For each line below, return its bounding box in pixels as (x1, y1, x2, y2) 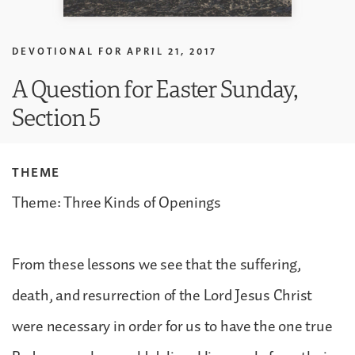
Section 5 (12, 100, 100, 133)
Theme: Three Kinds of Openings (12, 189, 224, 216)
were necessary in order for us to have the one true (12, 313, 333, 339)
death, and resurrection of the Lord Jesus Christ (12, 282, 313, 308)
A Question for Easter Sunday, (12, 71, 298, 105)
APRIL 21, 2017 (127, 44, 217, 57)
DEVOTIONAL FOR (12, 44, 123, 57)
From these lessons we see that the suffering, (12, 251, 301, 277)
